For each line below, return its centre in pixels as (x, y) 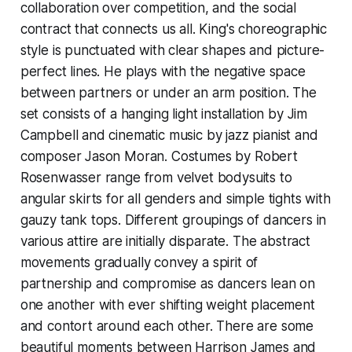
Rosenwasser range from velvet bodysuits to (156, 177)
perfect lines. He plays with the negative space (163, 71)
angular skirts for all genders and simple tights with (175, 198)
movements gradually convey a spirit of (139, 262)
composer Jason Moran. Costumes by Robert (159, 156)
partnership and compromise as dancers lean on (168, 283)
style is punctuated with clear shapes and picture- (172, 50)
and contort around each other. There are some (167, 326)
